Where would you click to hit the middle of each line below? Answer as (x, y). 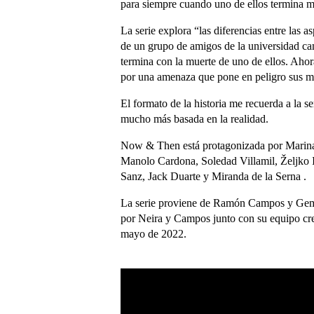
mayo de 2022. (153, 234)
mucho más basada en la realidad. (194, 119)
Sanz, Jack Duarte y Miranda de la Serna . (213, 176)
